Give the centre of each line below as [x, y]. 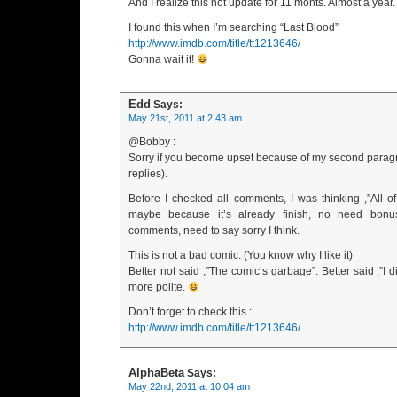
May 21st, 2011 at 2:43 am [185, 118]
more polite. [158, 287]
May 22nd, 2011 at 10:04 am [189, 386]
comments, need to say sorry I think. [214, 230]
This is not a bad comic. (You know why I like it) [241, 255]
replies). [148, 174]
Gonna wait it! [163, 59]
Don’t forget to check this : [190, 312]
